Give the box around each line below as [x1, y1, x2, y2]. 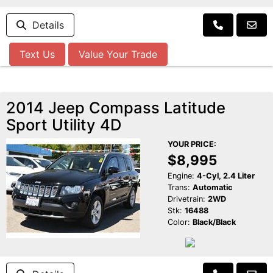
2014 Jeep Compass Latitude [6, 98, 225, 118]
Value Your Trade [79, 48, 157, 61]
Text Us [19, 48, 55, 61]
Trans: [167, 183, 190, 193]
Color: [167, 218, 190, 227]
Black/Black [192, 218, 236, 227]
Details [26, 19, 64, 32]
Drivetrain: [167, 194, 205, 204]
